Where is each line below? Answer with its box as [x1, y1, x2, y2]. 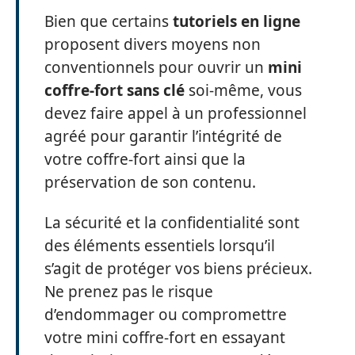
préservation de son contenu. [44, 171, 256, 193]
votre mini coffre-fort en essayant [44, 327, 285, 348]
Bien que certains [44, 10, 173, 32]
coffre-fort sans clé [44, 79, 185, 101]
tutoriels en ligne [173, 10, 300, 32]
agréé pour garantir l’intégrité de [44, 125, 282, 147]
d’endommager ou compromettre [44, 304, 287, 325]
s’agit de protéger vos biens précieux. [44, 258, 312, 279]
